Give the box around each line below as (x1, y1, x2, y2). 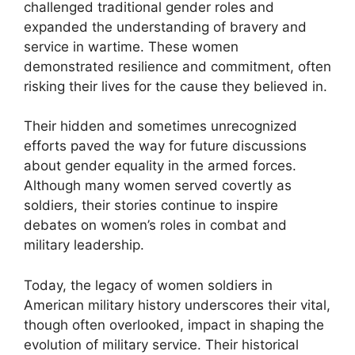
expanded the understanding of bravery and (24, 18, 307, 35)
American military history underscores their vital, (24, 296, 330, 313)
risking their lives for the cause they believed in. (24, 78, 327, 94)
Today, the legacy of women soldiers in (24, 277, 273, 293)
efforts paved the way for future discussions (24, 138, 307, 154)
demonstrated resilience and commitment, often (24, 58, 331, 74)
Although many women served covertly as (24, 177, 292, 193)
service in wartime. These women (24, 38, 239, 55)
